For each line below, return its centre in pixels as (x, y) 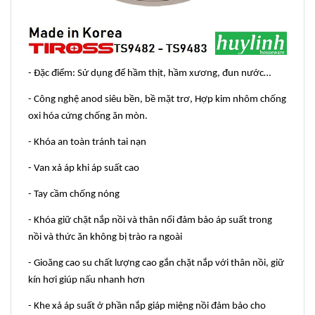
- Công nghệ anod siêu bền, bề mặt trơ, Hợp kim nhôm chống (157, 100)
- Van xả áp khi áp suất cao (84, 169)
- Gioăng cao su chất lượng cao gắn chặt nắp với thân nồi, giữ (156, 264)
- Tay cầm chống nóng (74, 195)
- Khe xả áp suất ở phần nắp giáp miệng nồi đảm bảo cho (147, 307)
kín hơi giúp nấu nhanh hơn (86, 281)
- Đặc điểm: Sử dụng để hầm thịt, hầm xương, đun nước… (149, 74)
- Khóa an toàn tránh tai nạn (87, 143)
